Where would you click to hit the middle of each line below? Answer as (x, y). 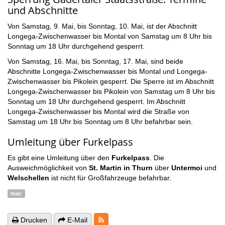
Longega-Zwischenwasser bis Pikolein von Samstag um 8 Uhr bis (111, 91)
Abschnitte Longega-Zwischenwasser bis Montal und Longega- (107, 71)
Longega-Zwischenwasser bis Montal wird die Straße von (98, 111)
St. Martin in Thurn (121, 168)
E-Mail (76, 220)
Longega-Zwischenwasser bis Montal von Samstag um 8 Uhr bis (110, 36)
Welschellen (28, 178)
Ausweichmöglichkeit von (48, 168)
